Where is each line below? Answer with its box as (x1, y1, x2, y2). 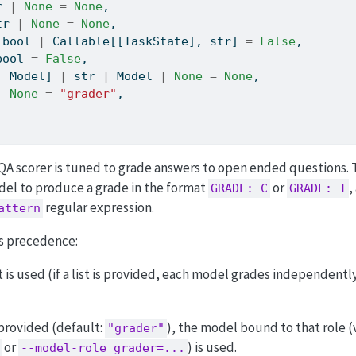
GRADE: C (210, 181, 268, 196)
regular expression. (42, 199, 154, 217)
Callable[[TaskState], (45, 34, 211, 49)
